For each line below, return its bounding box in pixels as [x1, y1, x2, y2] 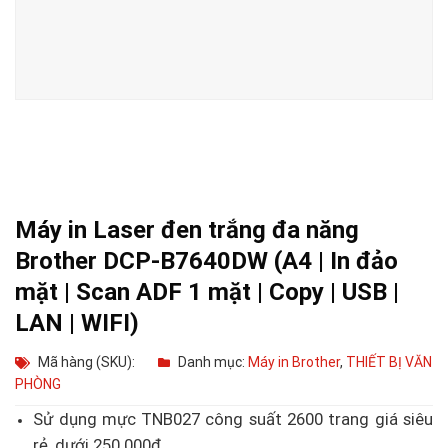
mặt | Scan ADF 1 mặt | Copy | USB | [15, 278, 399, 307]
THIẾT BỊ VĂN [346, 354, 432, 371]
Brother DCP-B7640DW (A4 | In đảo [15, 247, 398, 276]
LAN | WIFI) [15, 309, 139, 338]
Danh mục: [178, 354, 248, 371]
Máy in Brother [248, 354, 340, 371]
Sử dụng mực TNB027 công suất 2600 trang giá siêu [33, 409, 433, 430]
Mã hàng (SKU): [38, 354, 138, 371]
